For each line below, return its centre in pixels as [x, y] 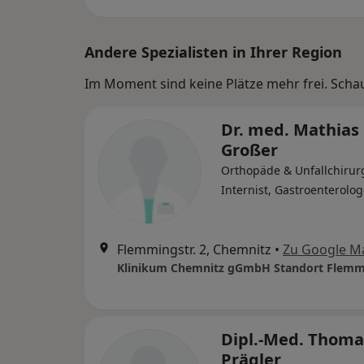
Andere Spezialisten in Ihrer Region [213, 52]
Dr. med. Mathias [290, 129]
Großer [249, 149]
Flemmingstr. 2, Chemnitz [194, 249]
